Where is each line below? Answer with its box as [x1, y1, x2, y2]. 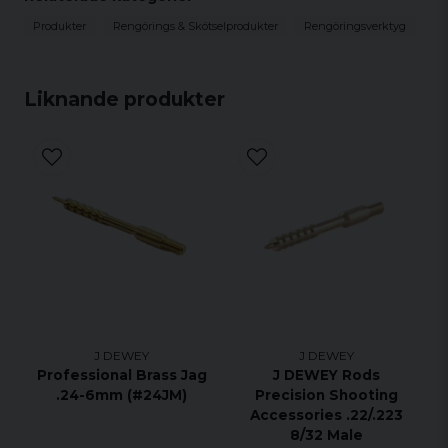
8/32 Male [290, 426, 363, 443]
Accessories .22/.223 [250, 406, 403, 423]
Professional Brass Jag [36, 366, 207, 383]
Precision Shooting [255, 386, 398, 403]
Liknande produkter [24, 86, 225, 111]
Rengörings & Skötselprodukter [112, 18, 278, 33]
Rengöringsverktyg [304, 18, 407, 33]
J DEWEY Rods [273, 366, 380, 383]
